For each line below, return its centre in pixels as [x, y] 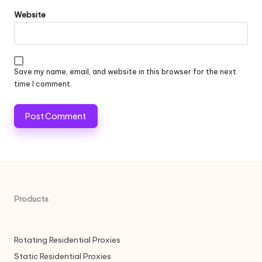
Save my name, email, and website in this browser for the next [125, 71]
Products [31, 199]
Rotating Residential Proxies [67, 240]
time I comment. [43, 84]
